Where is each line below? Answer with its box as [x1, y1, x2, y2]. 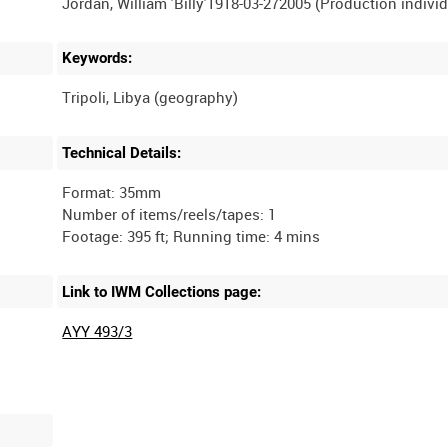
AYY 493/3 [62, 320, 133, 341]
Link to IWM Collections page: [62, 282, 262, 301]
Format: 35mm [62, 181, 162, 202]
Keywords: [62, 49, 133, 68]
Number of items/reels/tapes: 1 [62, 203, 277, 224]
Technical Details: [62, 144, 182, 163]
